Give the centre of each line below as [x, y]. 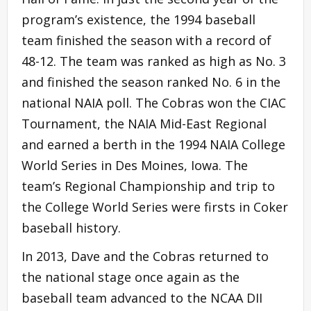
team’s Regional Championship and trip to [148, 186]
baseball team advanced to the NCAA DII [142, 297]
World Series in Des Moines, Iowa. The [135, 165]
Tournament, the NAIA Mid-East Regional [144, 123]
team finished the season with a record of [146, 40]
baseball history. [71, 227]
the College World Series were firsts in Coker [155, 207]
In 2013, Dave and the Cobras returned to [145, 256]
